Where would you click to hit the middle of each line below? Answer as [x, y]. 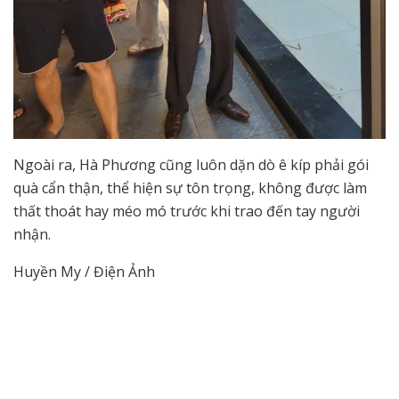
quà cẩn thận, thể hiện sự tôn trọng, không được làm [190, 187]
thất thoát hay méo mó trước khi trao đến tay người [187, 211]
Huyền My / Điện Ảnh [84, 271]
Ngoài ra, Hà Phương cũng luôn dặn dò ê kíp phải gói [191, 164]
